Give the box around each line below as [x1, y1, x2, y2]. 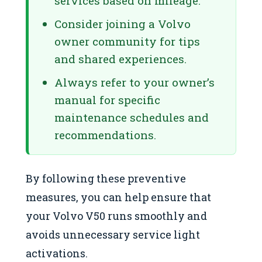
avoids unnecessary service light [26, 227, 200, 242]
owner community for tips [54, 33, 200, 49]
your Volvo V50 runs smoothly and [26, 208, 207, 223]
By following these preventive [26, 171, 186, 185]
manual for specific [54, 92, 160, 107]
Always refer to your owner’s [54, 74, 215, 89]
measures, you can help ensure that [26, 189, 211, 204]
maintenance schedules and [54, 109, 209, 125]
